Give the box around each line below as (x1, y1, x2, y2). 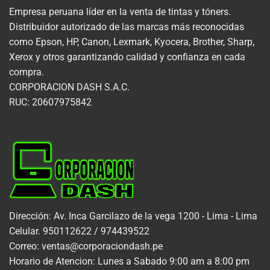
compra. (9, 66, 44, 78)
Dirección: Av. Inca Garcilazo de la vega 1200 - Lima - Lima (9, 210, 257, 222)
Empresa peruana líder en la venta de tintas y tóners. (9, 5, 231, 17)
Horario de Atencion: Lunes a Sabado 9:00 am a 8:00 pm (9, 256, 250, 268)
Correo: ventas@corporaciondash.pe (9, 240, 163, 253)
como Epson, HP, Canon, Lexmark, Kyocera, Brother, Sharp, (9, 36, 254, 48)
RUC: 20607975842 (9, 96, 92, 108)
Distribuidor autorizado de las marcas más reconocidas (9, 20, 244, 33)
